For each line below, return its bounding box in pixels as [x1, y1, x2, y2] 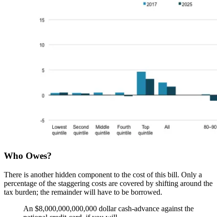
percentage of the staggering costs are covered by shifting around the [4, 179, 213, 187]
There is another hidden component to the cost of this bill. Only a [4, 170, 202, 179]
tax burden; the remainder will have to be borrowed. [4, 187, 162, 196]
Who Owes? [4, 150, 52, 161]
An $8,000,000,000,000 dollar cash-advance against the [23, 204, 194, 213]
